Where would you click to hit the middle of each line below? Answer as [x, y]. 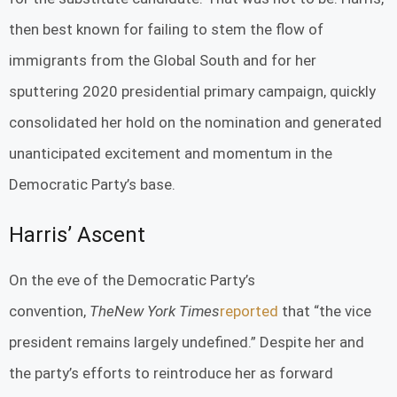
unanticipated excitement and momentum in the [171, 153]
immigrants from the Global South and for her [163, 60]
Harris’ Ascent [77, 235]
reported [249, 311]
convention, [49, 311]
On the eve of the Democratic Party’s [132, 280]
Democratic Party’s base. [92, 184]
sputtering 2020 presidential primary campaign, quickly [192, 91]
